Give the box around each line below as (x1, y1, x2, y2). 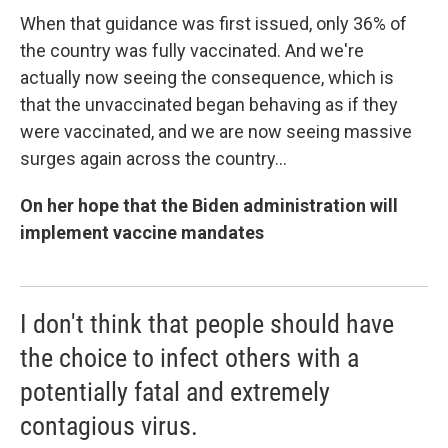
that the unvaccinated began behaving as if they (20, 93, 398, 115)
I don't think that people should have (20, 308, 394, 339)
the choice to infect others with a (20, 342, 359, 373)
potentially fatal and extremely (20, 376, 330, 407)
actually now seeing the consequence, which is (20, 66, 394, 88)
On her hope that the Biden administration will (20, 194, 398, 216)
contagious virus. (20, 410, 198, 441)
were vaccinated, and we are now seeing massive (20, 120, 412, 142)
